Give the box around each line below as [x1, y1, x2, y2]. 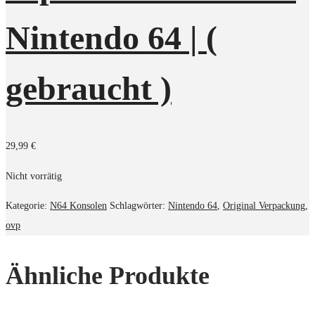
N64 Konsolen [50, 200, 107, 212]
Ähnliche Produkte [6, 261, 210, 290]
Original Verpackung [223, 200, 305, 212]
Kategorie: [6, 200, 50, 212]
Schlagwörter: [110, 200, 168, 212]
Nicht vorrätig [6, 171, 62, 182]
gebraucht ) [6, 69, 172, 107]
